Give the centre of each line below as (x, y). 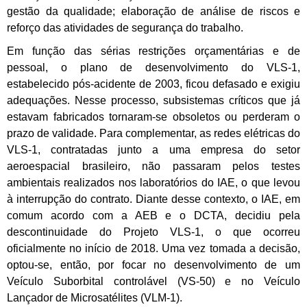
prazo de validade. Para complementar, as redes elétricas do (153, 134)
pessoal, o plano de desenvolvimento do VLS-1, (153, 68)
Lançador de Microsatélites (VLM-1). (95, 298)
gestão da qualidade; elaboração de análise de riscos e (153, 12)
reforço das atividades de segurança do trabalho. (126, 28)
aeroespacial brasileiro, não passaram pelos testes (153, 167)
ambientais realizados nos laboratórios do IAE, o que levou (153, 183)
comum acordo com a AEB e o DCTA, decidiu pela (153, 216)
